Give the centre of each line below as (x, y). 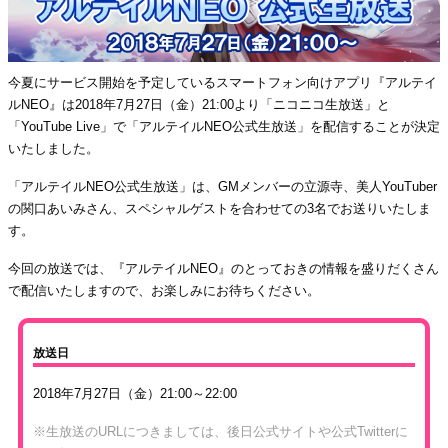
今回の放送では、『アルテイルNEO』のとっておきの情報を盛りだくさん (223, 269)
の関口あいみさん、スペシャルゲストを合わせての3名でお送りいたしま (219, 209)
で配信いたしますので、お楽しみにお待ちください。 (164, 291)
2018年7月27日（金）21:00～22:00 (135, 394)
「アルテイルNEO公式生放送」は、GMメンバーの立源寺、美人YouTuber (222, 187)
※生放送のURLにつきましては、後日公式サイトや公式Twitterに (220, 432)
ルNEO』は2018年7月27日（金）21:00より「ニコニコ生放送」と (199, 105)
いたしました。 (53, 149)
